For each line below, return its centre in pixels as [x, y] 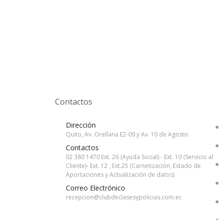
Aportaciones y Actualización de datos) [120, 175]
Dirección [81, 125]
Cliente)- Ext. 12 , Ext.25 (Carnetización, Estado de [133, 166]
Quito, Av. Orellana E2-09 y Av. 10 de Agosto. [128, 134]
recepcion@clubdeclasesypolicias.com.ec [124, 197]
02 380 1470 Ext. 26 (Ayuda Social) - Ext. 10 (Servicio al [139, 157]
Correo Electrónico [96, 188]
